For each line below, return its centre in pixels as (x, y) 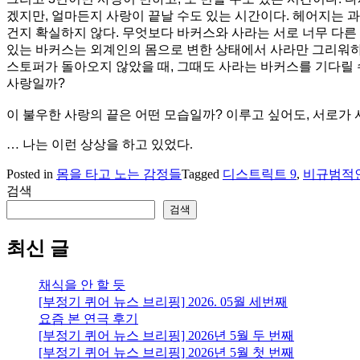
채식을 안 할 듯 (82, 285)
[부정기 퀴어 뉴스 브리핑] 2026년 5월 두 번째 (166, 336)
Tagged (202, 174)
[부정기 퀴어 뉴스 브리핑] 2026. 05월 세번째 (163, 302)
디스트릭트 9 (260, 174)
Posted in (31, 174)
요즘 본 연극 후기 (88, 319)
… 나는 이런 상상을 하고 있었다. (100, 145)
